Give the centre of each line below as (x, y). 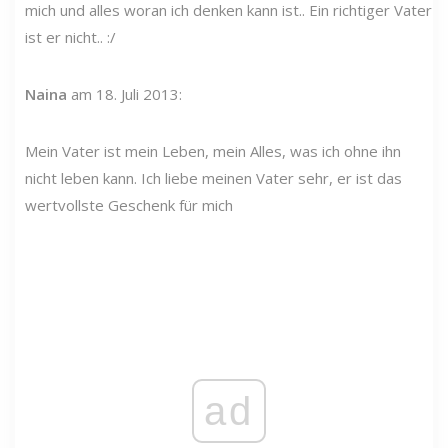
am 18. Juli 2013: (124, 93)
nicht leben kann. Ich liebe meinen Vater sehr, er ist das (213, 177)
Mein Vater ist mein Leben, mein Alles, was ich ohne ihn (213, 150)
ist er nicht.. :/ (70, 36)
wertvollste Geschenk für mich (129, 204)
